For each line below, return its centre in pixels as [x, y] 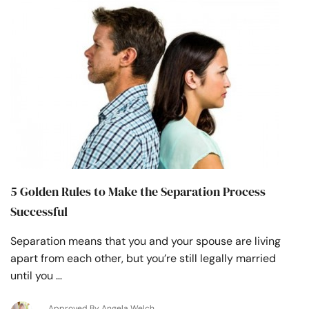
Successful [39, 211]
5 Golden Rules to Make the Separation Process [138, 191]
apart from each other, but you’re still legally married [143, 258]
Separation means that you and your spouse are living [146, 241]
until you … [36, 275]
